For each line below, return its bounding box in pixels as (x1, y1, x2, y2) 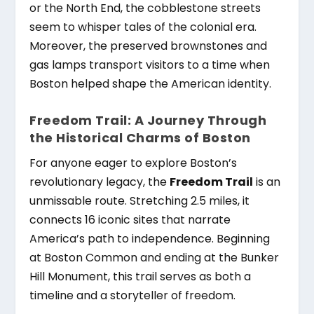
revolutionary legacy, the (29, 173, 170, 190)
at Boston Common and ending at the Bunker (29, 249, 280, 266)
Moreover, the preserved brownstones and (29, 38, 268, 55)
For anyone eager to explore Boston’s (29, 154, 238, 171)
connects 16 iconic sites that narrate (29, 211, 231, 228)
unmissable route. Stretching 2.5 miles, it (29, 192, 250, 209)
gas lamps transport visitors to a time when (29, 57, 271, 74)
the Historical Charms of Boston (29, 128, 251, 146)
